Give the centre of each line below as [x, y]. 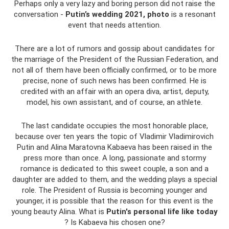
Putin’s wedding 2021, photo [117, 14]
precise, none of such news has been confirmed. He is [114, 81]
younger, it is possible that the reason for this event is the [114, 201]
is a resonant [192, 14]
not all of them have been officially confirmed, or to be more [114, 70]
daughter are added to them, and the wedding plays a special [114, 179]
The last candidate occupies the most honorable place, [114, 126]
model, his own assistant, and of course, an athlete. [114, 102]
